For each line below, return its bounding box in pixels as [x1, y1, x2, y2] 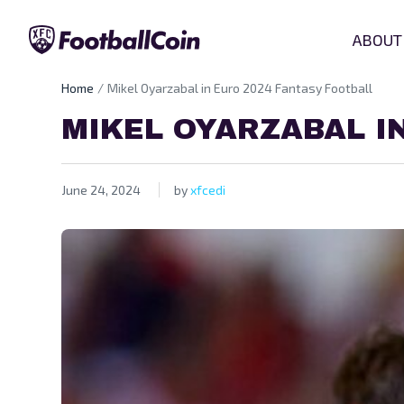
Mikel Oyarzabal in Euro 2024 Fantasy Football [107, 80, 372, 96]
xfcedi [190, 182, 225, 197]
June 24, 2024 [61, 182, 141, 197]
